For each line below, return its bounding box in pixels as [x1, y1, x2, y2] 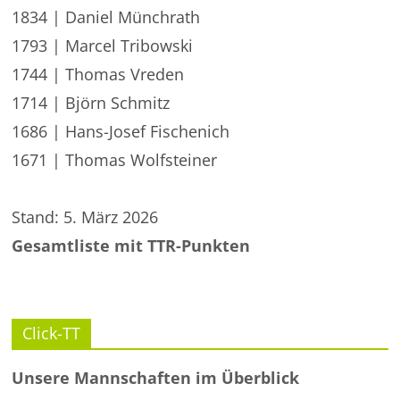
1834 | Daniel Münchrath [12, 6, 201, 28]
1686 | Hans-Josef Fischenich [12, 121, 230, 142]
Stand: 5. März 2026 [12, 206, 159, 228]
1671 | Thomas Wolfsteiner [12, 149, 218, 171]
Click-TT [22, 322, 81, 344]
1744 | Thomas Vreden [12, 63, 185, 85]
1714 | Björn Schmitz [12, 92, 171, 113]
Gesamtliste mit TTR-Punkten [12, 235, 251, 256]
